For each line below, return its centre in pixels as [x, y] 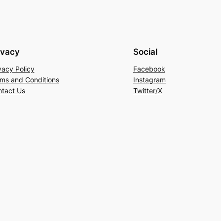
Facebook [149, 69]
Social [145, 52]
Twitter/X [148, 90]
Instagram [149, 79]
